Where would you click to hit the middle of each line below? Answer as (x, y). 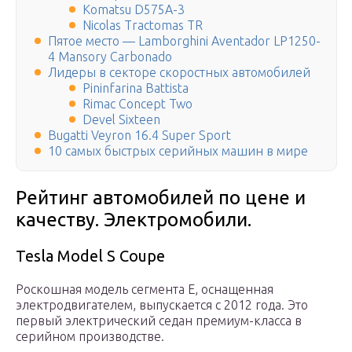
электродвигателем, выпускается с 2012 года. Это (162, 305)
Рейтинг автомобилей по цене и (161, 198)
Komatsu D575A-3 (134, 10)
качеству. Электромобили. (134, 220)
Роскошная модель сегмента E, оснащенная (145, 290)
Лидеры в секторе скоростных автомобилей (179, 73)
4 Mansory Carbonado (110, 57)
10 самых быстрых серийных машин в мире (178, 151)
